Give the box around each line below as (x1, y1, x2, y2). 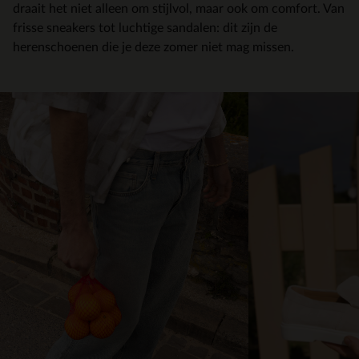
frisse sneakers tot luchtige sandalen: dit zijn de (13, 22, 277, 34)
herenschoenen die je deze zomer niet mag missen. (13, 41, 294, 54)
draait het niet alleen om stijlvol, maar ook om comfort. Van (13, 2, 345, 15)
